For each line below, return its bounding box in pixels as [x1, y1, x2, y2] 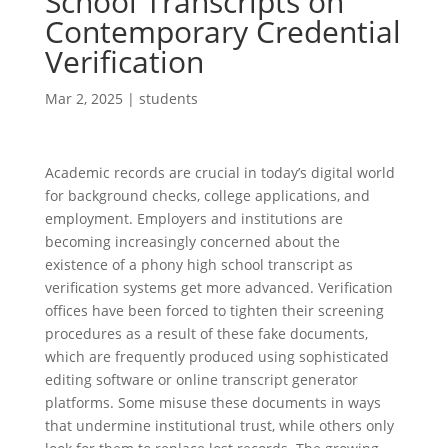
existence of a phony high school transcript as [44, 255, 353, 274]
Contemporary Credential [44, 11, 401, 52]
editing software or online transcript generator [44, 370, 358, 389]
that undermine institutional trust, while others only [44, 416, 394, 435]
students [138, 89, 198, 108]
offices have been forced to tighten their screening [44, 301, 384, 320]
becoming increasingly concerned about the [44, 232, 340, 251]
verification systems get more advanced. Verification [44, 278, 393, 297]
